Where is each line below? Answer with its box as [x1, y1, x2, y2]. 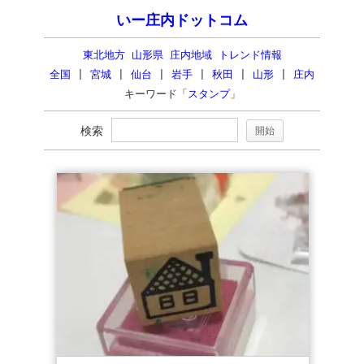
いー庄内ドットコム [116, 12, 248, 28]
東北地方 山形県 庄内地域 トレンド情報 [82, 49, 282, 61]
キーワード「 [123, 88, 188, 100]
